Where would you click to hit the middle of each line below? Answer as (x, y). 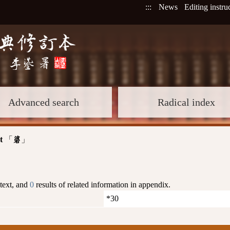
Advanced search (44, 102)
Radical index (186, 102)
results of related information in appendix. (102, 185)
